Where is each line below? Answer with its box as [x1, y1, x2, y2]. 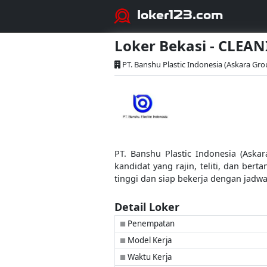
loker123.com [137, 7, 223, 22]
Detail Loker [114, 200, 179, 214]
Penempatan [126, 218, 175, 229]
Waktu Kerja [126, 252, 172, 262]
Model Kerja [126, 235, 172, 246]
